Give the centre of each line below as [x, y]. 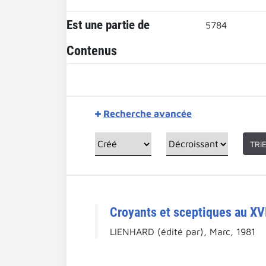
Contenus [92, 50]
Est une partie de [108, 25]
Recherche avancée [148, 113]
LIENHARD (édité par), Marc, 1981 [183, 231]
